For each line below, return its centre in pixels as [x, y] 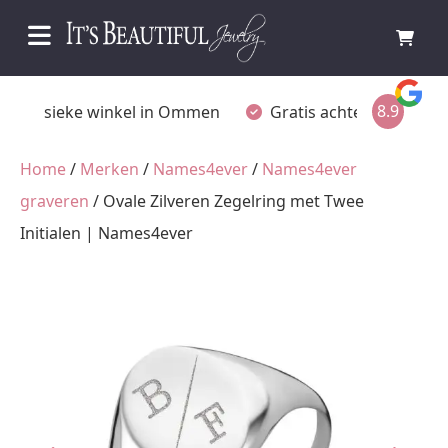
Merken [109, 169]
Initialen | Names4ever [106, 233]
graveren [54, 201]
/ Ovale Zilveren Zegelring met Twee [226, 201]
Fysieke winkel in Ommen [124, 111]
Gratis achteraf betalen [357, 111]
